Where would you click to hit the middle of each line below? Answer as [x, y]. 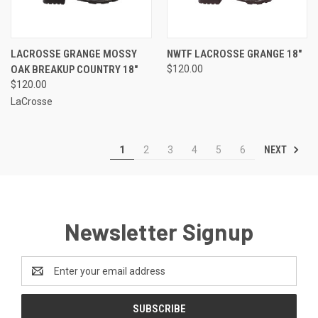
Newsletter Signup [159, 231]
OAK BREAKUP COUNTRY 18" [74, 69]
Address [40, 278]
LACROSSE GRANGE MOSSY [74, 54]
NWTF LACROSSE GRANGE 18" [234, 54]
